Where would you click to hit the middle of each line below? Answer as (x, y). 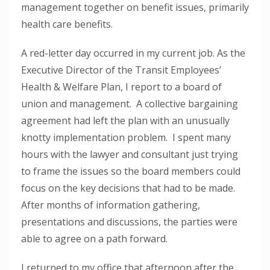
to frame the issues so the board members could (131, 171)
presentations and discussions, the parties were (129, 221)
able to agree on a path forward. (94, 238)
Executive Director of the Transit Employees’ (121, 70)
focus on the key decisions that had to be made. (129, 188)
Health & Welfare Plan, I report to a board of (121, 86)
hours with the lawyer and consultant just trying (130, 154)
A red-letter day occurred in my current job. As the (133, 53)
